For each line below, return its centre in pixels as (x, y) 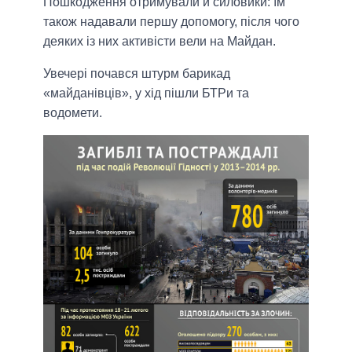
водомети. (73, 112)
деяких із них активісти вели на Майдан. (159, 41)
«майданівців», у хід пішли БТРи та (146, 93)
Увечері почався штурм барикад (137, 73)
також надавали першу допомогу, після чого (171, 21)
